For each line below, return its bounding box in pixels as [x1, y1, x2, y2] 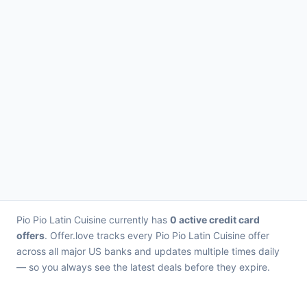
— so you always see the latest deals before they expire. [16, 261, 270, 273]
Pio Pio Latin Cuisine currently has [16, 214, 170, 225]
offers [16, 230, 45, 241]
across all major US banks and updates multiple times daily [16, 245, 280, 257]
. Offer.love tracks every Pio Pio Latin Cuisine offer [45, 230, 269, 241]
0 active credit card [170, 214, 260, 225]
